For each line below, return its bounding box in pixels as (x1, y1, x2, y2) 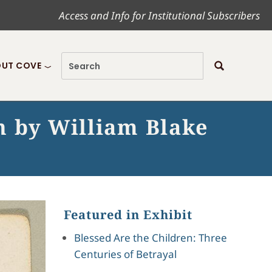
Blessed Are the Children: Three (73, 231, 227, 245)
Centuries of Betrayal (73, 247, 177, 261)
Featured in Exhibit (63, 206, 192, 223)
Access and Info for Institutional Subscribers (59, 8, 260, 22)
